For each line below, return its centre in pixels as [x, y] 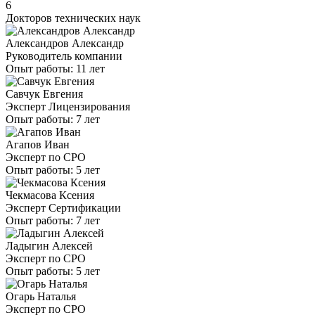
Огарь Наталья [41, 297]
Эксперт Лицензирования [68, 107]
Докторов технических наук [73, 18]
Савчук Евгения [44, 94]
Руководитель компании [64, 56]
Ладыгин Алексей [49, 246]
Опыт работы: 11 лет [55, 69]
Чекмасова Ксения [50, 195]
